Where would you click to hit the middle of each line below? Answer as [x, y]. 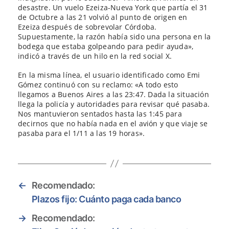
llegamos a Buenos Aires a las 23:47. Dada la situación [113, 94]
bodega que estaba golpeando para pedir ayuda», [106, 47]
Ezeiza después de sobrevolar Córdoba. [87, 27]
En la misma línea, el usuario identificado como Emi [109, 75]
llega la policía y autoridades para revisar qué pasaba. [114, 104]
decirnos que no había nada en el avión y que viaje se [113, 123]
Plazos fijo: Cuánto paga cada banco [106, 199]
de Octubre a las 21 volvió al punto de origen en [103, 17]
